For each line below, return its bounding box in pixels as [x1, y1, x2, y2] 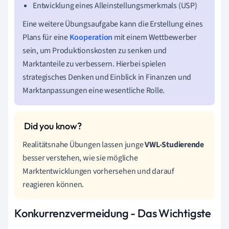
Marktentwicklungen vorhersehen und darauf [22, 165, 174, 177]
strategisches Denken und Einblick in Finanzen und [22, 71, 192, 83]
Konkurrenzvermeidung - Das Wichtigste [14, 205, 211, 220]
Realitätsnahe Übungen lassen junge [22, 139, 145, 150]
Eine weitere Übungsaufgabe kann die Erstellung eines [22, 18, 203, 30]
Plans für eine [22, 31, 70, 43]
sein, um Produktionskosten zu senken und [22, 44, 167, 56]
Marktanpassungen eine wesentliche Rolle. [22, 84, 165, 96]
